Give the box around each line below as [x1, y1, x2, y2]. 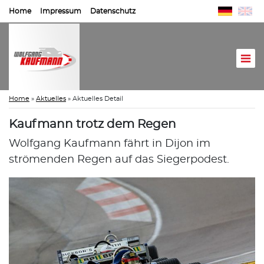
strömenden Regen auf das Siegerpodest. [9, 154, 229, 165]
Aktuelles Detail [72, 95, 123, 102]
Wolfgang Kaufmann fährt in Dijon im [9, 138, 210, 149]
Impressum [40, 8, 81, 15]
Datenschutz [90, 8, 136, 15]
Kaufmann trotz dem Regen [9, 118, 176, 130]
